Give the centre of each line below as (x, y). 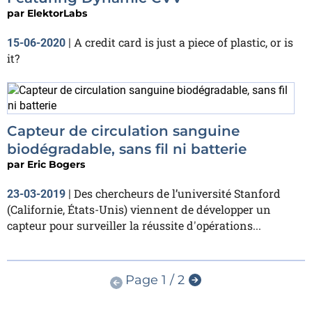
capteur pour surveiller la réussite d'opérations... (134, 226)
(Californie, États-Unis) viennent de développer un (139, 210)
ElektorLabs (57, 14)
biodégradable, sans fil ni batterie (127, 149)
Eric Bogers (56, 165)
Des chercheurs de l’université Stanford (177, 194)
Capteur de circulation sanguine (123, 131)
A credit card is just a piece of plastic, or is (184, 42)
